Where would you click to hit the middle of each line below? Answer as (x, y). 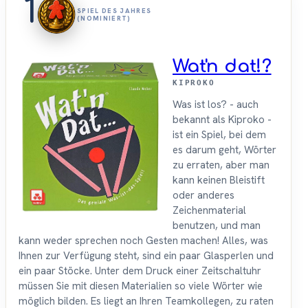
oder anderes (203, 196)
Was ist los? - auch (216, 105)
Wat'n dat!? (222, 67)
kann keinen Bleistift (219, 180)
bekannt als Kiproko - (222, 120)
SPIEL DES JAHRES (114, 11)
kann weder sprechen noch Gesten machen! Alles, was (143, 241)
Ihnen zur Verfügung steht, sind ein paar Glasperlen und (146, 256)
